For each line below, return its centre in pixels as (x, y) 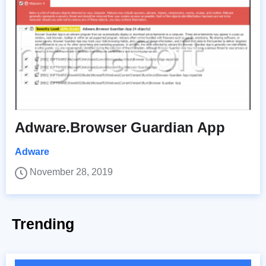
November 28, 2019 (71, 172)
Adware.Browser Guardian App (120, 128)
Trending (43, 224)
